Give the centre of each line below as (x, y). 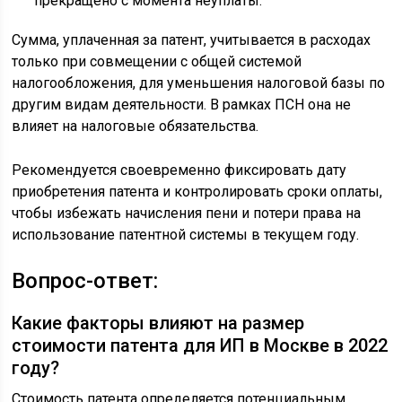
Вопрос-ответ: (85, 280)
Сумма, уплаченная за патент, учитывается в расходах (192, 39)
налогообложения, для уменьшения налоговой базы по (199, 83)
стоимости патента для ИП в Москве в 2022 (200, 345)
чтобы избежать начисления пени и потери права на (187, 213)
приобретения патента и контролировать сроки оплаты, (197, 191)
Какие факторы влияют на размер (158, 323)
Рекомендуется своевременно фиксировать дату (179, 170)
